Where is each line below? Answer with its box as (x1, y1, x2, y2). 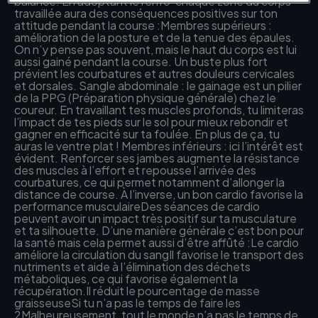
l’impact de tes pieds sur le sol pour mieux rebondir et (14, 114, 288, 129)
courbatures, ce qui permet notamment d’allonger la (14, 175, 285, 190)
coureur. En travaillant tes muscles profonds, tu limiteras (14, 102, 304, 117)
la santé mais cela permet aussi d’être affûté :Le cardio (14, 235, 299, 250)
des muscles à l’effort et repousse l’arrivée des (14, 163, 256, 177)
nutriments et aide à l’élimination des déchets (14, 259, 251, 274)
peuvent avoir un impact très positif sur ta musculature (14, 211, 297, 226)
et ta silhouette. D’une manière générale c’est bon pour (14, 223, 304, 238)
